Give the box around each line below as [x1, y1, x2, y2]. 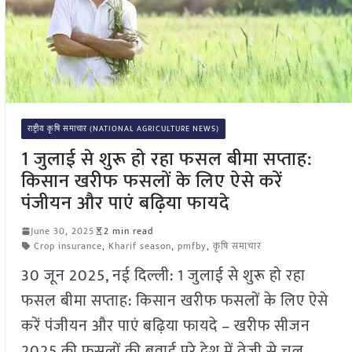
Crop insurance [33, 237, 102, 254]
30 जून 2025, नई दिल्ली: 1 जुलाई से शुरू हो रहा [20, 262, 306, 289]
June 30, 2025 [30, 222, 94, 239]
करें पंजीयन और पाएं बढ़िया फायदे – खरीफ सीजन [20, 312, 310, 339]
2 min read [103, 222, 153, 239]
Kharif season [108, 237, 171, 254]
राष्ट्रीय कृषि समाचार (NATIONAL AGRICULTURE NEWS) [27, 122, 219, 135]
